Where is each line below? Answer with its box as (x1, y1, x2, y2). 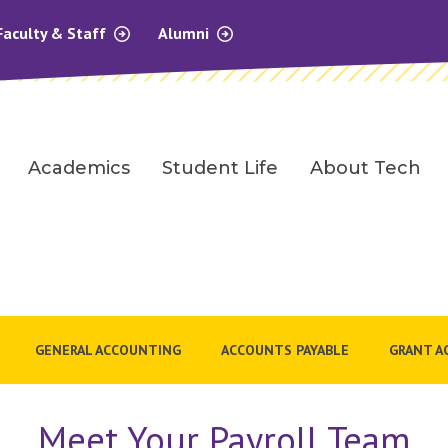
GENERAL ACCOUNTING (35, 340, 181, 359)
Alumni (158, 23, 213, 43)
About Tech (310, 157, 421, 180)
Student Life (162, 157, 278, 180)
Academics (28, 157, 130, 180)
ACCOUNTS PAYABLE (221, 340, 349, 359)
